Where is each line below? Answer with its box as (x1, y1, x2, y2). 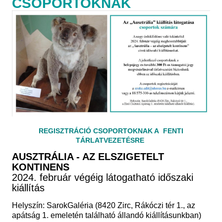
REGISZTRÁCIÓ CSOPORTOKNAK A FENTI (39, 126, 183, 135)
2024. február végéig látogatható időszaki (12, 172, 194, 183)
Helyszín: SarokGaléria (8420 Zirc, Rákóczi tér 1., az (12, 201, 196, 210)
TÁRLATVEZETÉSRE (76, 136, 146, 144)
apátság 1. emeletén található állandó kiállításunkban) (12, 211, 202, 220)
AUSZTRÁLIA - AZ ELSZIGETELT (12, 151, 165, 163)
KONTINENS (12, 162, 73, 173)
